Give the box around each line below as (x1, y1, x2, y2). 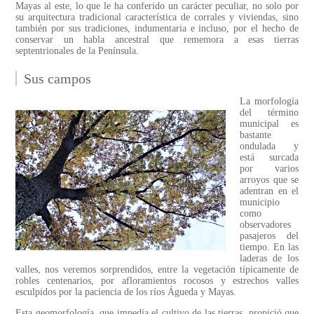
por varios (240, 163, 299, 175)
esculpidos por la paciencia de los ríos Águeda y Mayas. (15, 287, 236, 298)
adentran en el (240, 186, 299, 197)
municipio (240, 197, 280, 208)
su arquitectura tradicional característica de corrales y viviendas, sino (15, 12, 299, 23)
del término (240, 107, 299, 118)
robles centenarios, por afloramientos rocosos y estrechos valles (15, 275, 299, 287)
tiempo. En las (240, 242, 299, 253)
